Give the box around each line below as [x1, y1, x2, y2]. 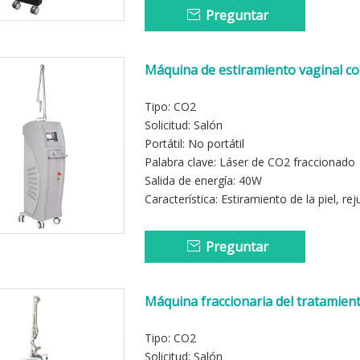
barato [145, 79, 186, 96]
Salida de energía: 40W [145, 173, 262, 188]
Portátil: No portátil [145, 136, 244, 151]
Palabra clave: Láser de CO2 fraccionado [145, 154, 355, 170]
